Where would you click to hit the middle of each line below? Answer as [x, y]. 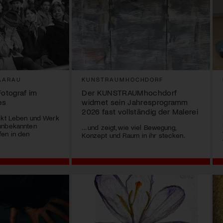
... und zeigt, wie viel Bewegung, [129, 127]
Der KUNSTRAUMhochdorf [129, 93]
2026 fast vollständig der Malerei [140, 111]
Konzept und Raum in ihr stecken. [133, 135]
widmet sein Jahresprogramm [135, 102]
